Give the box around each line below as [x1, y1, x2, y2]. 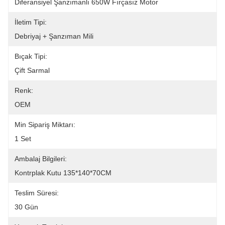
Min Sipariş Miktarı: [15, 121, 75, 129]
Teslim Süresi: [15, 189, 59, 197]
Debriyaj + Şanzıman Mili [15, 32, 93, 40]
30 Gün [15, 203, 38, 211]
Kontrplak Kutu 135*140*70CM [15, 169, 111, 177]
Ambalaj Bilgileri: [15, 155, 67, 163]
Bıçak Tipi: [15, 52, 47, 60]
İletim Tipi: [15, 18, 47, 26]
